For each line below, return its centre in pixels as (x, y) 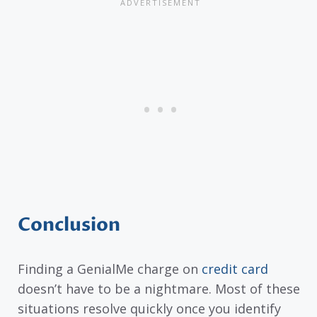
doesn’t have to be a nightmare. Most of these (159, 288)
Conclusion (69, 225)
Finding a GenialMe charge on (110, 269)
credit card (235, 269)
